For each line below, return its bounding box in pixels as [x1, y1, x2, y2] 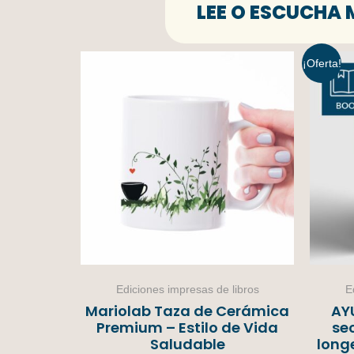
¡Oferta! [302, 56, 341, 70]
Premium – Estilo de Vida [96, 317, 278, 337]
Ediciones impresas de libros [115, 282, 259, 296]
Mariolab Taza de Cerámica [85, 300, 289, 321]
